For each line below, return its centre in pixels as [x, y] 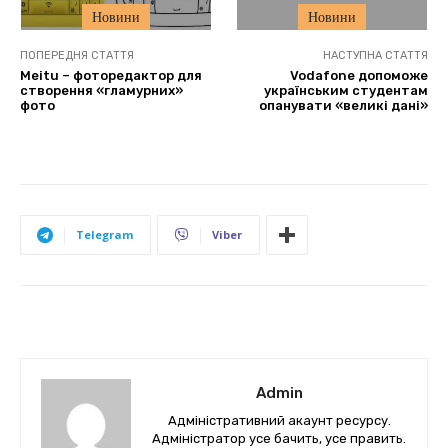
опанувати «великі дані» [343, 106]
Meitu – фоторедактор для [111, 76]
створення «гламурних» [101, 91]
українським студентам [345, 91]
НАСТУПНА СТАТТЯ [375, 56]
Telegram [104, 235]
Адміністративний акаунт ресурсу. [279, 421]
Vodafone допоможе [358, 76]
